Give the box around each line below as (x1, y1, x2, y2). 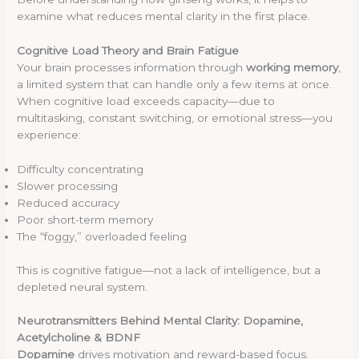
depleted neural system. (17, 280, 148, 293)
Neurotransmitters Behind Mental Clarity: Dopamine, (17, 314, 304, 328)
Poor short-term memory (17, 213, 154, 227)
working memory (246, 61, 339, 75)
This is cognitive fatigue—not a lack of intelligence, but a (17, 263, 321, 276)
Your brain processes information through (17, 61, 247, 75)
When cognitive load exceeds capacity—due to (17, 95, 276, 108)
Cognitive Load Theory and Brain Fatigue (17, 44, 240, 58)
